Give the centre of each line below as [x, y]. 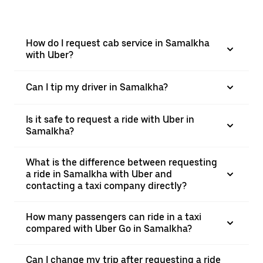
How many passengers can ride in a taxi [114, 217]
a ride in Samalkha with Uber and [99, 174]
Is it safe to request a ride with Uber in [110, 119]
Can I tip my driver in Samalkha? [97, 87]
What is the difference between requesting [122, 162]
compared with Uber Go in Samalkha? [109, 229]
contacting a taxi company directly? [106, 186]
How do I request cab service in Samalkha [118, 43]
